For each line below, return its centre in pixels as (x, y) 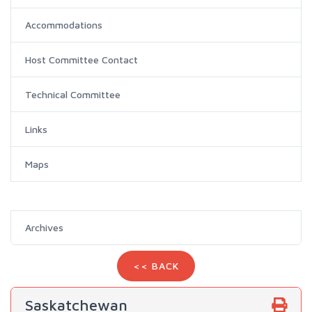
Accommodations (64, 25)
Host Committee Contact (81, 60)
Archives (44, 228)
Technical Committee (73, 95)
